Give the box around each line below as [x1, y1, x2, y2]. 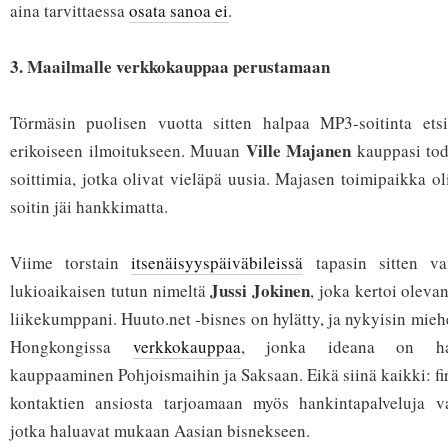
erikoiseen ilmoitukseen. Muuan [10, 139, 246, 163]
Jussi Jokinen [210, 278, 311, 304]
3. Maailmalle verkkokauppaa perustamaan [10, 54, 330, 80]
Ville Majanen [245, 138, 351, 164]
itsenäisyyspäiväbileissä [131, 251, 304, 275]
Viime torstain [10, 251, 132, 275]
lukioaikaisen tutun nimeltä [10, 279, 211, 303]
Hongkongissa [10, 335, 133, 359]
